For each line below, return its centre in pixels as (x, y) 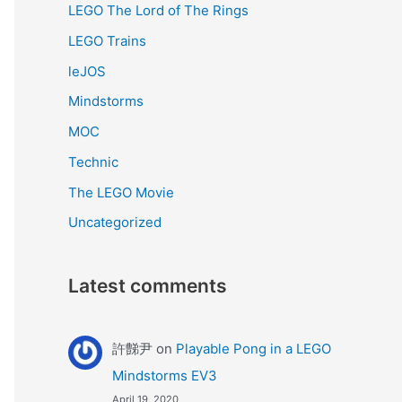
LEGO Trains (107, 40)
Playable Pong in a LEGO (253, 349)
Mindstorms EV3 (164, 376)
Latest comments (148, 286)
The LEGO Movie (121, 192)
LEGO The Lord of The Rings (158, 10)
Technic (93, 162)
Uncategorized (115, 223)
